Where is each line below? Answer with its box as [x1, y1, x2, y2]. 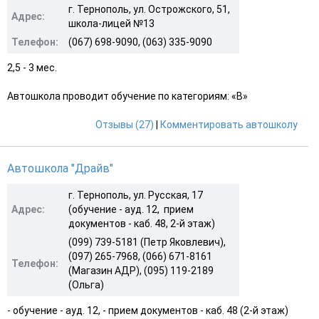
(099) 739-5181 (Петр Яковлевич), [68, 236, 226, 248]
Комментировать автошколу [160, 118, 298, 130]
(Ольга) [68, 278, 104, 291]
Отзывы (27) [95, 118, 154, 130]
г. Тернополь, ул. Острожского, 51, [68, 3, 230, 15]
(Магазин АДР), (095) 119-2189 [68, 264, 214, 276]
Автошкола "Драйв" [7, 161, 113, 175]
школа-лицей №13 [68, 17, 155, 29]
